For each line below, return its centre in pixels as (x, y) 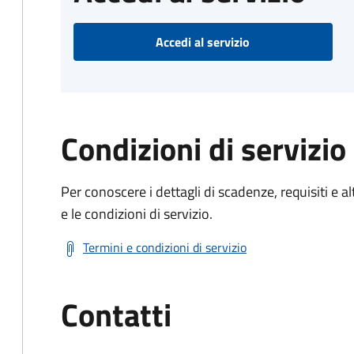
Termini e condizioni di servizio (165, 247)
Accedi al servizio (203, 42)
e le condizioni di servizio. (137, 214)
